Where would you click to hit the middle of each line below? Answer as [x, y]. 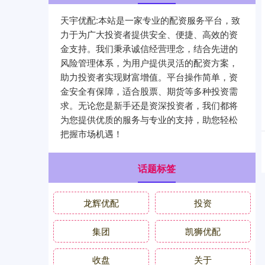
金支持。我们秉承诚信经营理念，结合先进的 [149, 49]
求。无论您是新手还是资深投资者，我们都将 [149, 105]
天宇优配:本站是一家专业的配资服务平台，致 [150, 20]
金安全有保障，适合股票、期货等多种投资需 [149, 91]
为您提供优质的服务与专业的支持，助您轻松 [149, 119]
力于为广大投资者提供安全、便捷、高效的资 [149, 34]
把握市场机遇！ [91, 134]
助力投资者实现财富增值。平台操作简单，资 [149, 77]
